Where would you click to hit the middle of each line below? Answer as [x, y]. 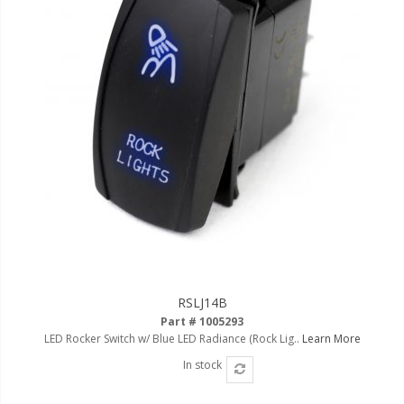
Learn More [331, 338]
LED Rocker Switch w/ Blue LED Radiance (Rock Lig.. [173, 338]
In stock [202, 364]
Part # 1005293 [202, 321]
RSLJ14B [202, 302]
